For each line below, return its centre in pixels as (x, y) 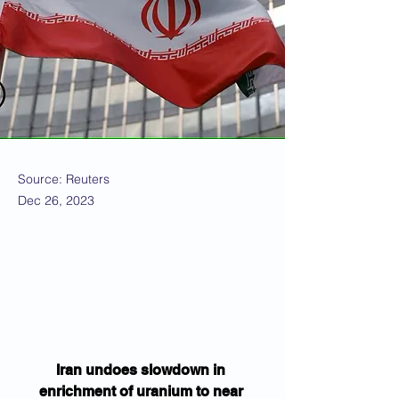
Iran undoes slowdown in (142, 370)
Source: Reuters (64, 179)
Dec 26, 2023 (56, 200)
